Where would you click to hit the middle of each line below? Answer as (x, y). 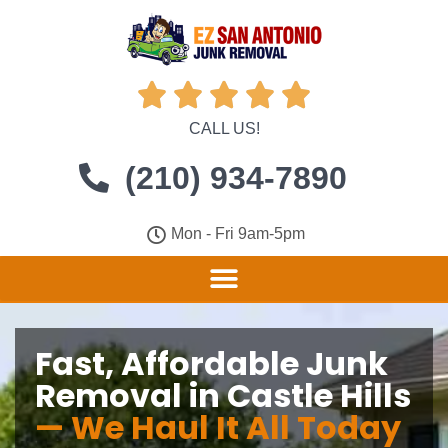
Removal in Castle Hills (223, 395)
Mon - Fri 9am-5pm (238, 233)
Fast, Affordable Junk (211, 363)
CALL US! (224, 128)
